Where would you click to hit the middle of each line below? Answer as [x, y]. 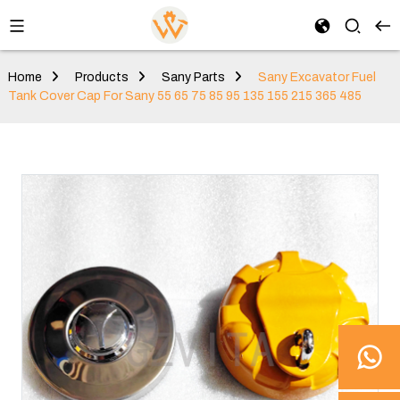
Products [101, 77]
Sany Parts [193, 77]
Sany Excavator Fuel [317, 77]
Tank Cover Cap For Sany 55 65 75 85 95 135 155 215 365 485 [184, 96]
